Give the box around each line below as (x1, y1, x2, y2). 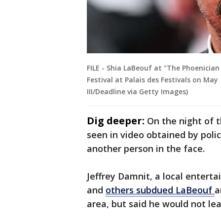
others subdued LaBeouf (106, 184, 215, 196)
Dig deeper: (87, 114, 145, 128)
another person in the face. (87, 143, 207, 155)
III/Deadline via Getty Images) (87, 87, 188, 97)
